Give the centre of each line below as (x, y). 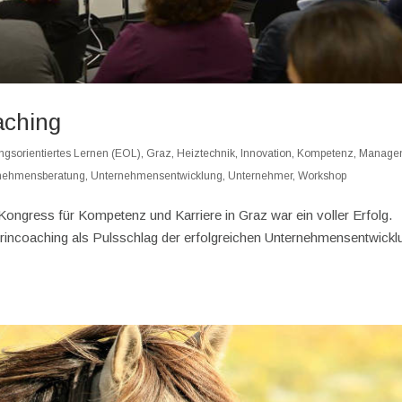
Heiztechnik (206, 153)
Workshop (323, 175)
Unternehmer (261, 175)
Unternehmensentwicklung (157, 175)
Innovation (267, 153)
